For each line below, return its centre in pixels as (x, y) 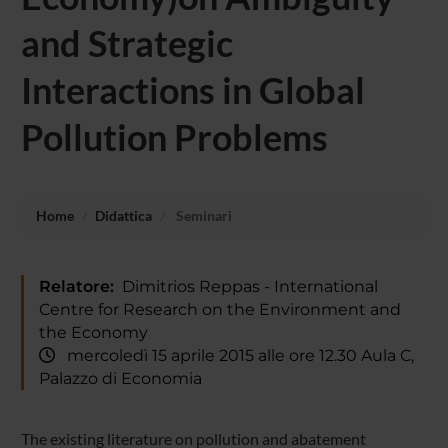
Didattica (123, 215)
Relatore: (76, 286)
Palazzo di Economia (120, 378)
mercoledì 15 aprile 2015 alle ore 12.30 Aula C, (234, 355)
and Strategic (126, 42)
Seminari (202, 215)
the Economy (93, 332)
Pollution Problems (174, 136)
